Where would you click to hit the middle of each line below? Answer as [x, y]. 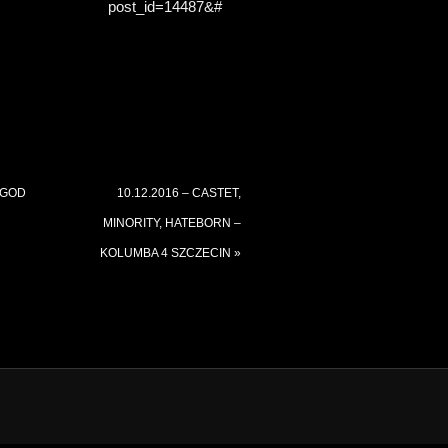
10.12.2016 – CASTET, [179, 192]
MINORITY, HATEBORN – [172, 222]
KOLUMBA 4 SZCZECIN [167, 252]
